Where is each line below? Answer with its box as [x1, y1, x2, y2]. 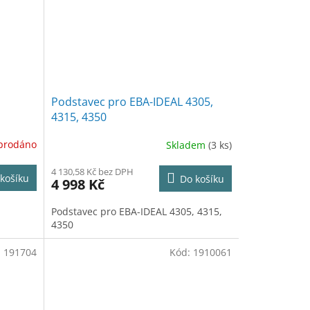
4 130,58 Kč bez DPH [51, 165, 134, 178]
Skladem [165, 138, 208, 152]
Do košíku [179, 172, 224, 185]
